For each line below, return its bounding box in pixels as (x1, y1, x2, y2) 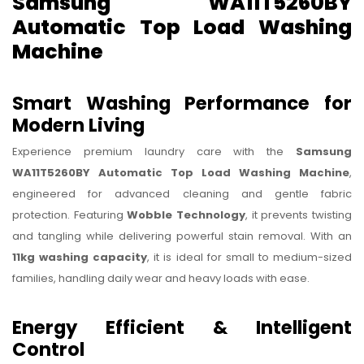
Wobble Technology (127, 207, 246, 223)
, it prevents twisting (245, 207, 353, 223)
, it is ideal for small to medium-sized (147, 249, 353, 266)
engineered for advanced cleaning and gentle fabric (12, 186, 352, 202)
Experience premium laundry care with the (12, 144, 296, 160)
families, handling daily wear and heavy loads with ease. (12, 271, 310, 287)
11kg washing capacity (12, 249, 148, 266)
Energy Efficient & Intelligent (12, 314, 352, 341)
